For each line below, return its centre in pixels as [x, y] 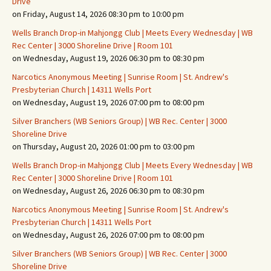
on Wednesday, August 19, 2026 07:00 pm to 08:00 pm [108, 102]
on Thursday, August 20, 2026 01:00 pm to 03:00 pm [103, 146]
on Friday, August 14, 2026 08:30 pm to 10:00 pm [98, 14]
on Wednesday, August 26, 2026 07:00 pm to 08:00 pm [108, 235]
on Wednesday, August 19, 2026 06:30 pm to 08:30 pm [108, 58]
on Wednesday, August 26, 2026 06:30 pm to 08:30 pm [108, 191]
